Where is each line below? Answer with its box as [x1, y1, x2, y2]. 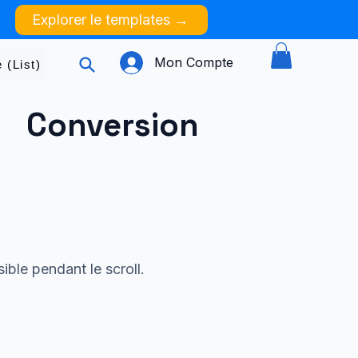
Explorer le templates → [31, 11, 189, 28]
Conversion [26, 105, 199, 146]
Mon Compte [154, 54, 233, 70]
